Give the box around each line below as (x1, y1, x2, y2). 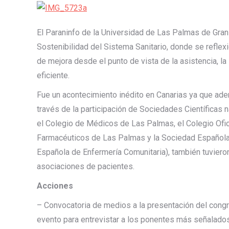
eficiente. (37, 71, 70, 80)
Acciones (37, 181, 73, 191)
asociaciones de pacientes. (37, 162, 134, 171)
